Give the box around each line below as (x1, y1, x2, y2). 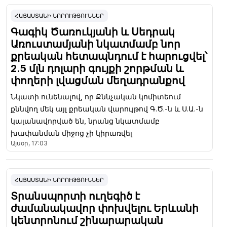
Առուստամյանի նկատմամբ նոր (11, 38, 180, 51)
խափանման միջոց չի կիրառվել (11, 129, 132, 138)
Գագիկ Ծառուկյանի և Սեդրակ (11, 26, 175, 39)
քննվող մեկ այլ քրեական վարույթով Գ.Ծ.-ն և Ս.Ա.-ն (11, 104, 203, 113)
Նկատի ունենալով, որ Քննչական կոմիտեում (11, 92, 181, 101)
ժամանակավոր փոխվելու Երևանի (11, 202, 199, 215)
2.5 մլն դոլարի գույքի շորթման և (11, 62, 183, 75)
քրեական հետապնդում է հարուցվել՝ (11, 50, 207, 63)
